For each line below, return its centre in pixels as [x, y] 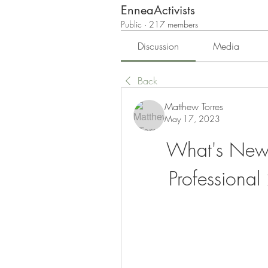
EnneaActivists [158, 10]
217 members [173, 25]
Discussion [159, 46]
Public [131, 25]
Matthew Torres [194, 107]
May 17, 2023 [192, 119]
